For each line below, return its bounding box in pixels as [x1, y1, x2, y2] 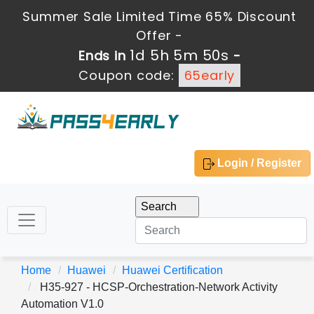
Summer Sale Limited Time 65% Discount [22, 8, 297, 25]
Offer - [136, 27, 184, 44]
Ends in [78, 47, 130, 64]
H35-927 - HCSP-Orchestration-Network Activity [37, 281, 278, 293]
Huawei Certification [122, 264, 223, 276]
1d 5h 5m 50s [130, 46, 229, 65]
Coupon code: [78, 67, 179, 84]
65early [184, 67, 235, 84]
